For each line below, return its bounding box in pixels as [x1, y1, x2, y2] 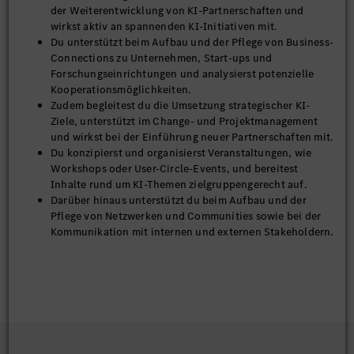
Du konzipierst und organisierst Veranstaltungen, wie [51, 145, 312, 160]
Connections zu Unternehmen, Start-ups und [51, 51, 273, 66]
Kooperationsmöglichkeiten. [51, 82, 191, 97]
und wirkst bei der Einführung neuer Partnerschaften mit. [51, 130, 333, 145]
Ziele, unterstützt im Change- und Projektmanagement [51, 114, 318, 129]
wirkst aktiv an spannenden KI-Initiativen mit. [51, 19, 277, 34]
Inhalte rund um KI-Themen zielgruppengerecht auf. [51, 177, 307, 192]
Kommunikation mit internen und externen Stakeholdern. [51, 224, 333, 239]
